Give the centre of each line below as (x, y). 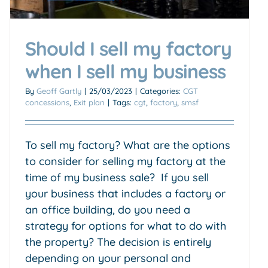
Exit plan (89, 102)
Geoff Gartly (59, 91)
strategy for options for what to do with (126, 226)
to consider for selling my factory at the (125, 161)
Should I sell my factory (128, 48)
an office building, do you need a (108, 209)
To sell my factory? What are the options (128, 145)
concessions (47, 102)
